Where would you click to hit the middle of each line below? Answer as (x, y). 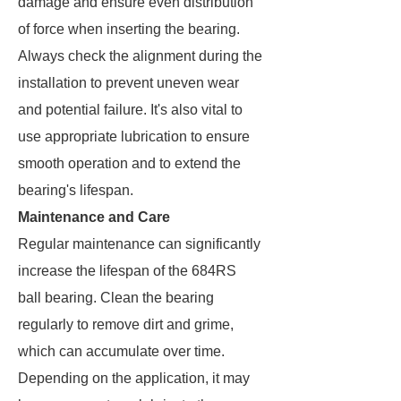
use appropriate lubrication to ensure (134, 137)
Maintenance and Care (94, 217)
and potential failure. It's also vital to (130, 110)
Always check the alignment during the (140, 56)
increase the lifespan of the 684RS (127, 271)
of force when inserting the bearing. (129, 29)
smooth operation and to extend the (129, 163)
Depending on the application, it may (134, 378)
